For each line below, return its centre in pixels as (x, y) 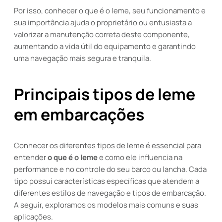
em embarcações (79, 114)
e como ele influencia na (140, 157)
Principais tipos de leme (105, 94)
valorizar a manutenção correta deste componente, (102, 34)
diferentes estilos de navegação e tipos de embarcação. (110, 193)
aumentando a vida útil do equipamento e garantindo (105, 46)
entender (31, 157)
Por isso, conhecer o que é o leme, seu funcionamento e (110, 11)
